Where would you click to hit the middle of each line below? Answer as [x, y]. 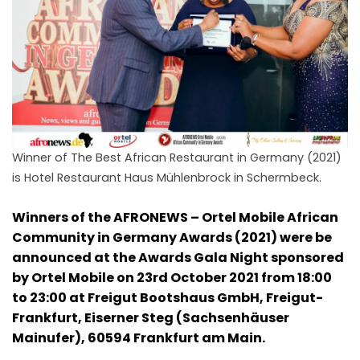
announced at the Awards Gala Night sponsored [178, 258]
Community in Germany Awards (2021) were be [172, 238]
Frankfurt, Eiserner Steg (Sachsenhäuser [151, 318]
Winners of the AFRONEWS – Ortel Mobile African [175, 218]
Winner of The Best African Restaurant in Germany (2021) [177, 158]
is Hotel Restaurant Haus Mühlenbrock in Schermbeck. [167, 178]
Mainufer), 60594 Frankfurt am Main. [139, 338]
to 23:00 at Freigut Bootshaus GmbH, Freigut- [168, 298]
